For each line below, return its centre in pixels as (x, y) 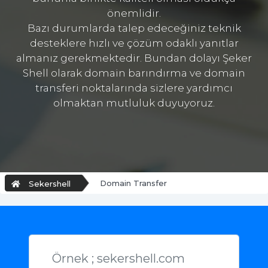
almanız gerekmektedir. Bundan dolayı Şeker (134, 58)
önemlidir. (134, 13)
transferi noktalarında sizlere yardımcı (134, 88)
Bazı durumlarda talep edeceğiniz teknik (134, 28)
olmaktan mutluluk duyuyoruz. (134, 103)
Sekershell (50, 184)
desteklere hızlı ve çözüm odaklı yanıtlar (134, 43)
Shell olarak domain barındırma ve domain (134, 73)
